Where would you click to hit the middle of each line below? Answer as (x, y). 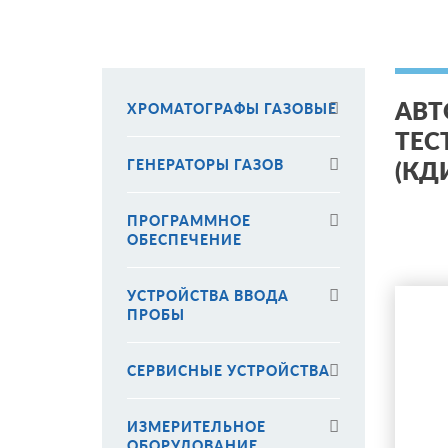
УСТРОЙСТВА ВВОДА (208, 295)
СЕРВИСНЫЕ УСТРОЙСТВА (228, 370)
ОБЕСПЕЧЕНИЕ (184, 239)
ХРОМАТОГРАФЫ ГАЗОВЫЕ (232, 108)
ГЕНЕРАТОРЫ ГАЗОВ (205, 164)
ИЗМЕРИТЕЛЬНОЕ (196, 426)
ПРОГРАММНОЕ (189, 220)
